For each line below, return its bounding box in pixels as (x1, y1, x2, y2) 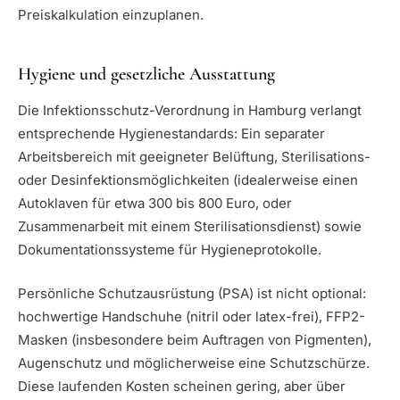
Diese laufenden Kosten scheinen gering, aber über (18, 377, 346, 395)
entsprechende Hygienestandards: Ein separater (18, 125, 325, 143)
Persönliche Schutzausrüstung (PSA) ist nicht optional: (18, 284, 366, 302)
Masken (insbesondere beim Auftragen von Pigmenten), (18, 330, 371, 348)
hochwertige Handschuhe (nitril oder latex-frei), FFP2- (18, 307, 365, 325)
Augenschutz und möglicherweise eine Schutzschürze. (18, 354, 370, 371)
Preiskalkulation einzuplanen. (18, 6, 204, 24)
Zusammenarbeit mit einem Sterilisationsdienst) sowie (18, 218, 362, 236)
